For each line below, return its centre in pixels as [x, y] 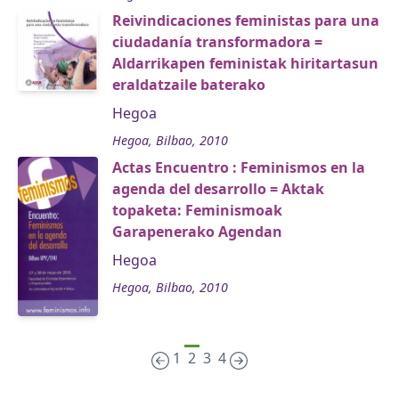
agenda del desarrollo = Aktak [218, 189]
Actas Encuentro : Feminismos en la [239, 168]
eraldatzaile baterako [189, 85]
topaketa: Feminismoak [197, 211]
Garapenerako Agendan [197, 232]
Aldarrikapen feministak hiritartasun [245, 64]
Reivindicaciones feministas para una [246, 21]
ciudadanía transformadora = [217, 42]
